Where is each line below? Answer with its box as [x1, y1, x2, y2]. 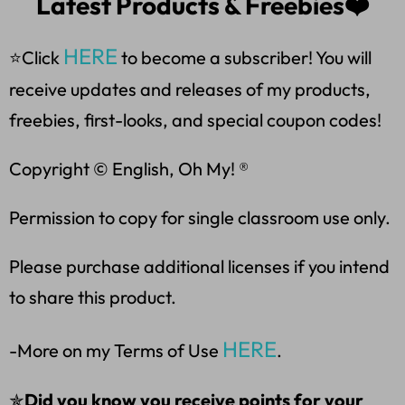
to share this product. [9, 286, 176, 309]
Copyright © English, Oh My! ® [9, 157, 249, 181]
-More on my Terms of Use [9, 339, 222, 363]
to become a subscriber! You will [118, 46, 372, 70]
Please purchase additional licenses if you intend [9, 255, 390, 278]
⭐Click [9, 46, 63, 70]
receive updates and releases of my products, [9, 78, 371, 101]
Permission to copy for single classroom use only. [9, 206, 391, 230]
